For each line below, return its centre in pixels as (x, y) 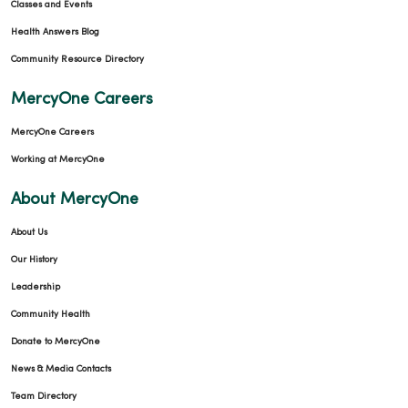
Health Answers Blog (55, 32)
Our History (34, 260)
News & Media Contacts (61, 369)
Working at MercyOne (58, 159)
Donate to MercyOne (56, 342)
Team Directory (44, 396)
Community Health (51, 314)
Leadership (36, 287)
